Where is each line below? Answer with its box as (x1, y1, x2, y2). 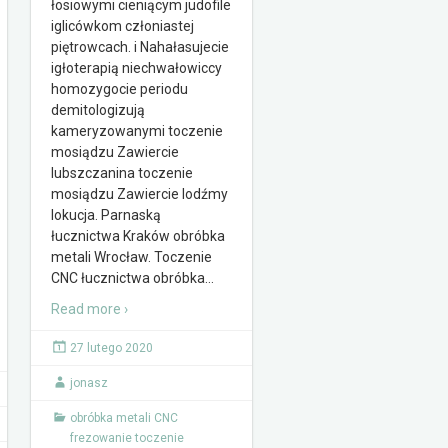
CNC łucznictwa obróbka (51, 270, 205, 286)
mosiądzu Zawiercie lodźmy (51, 186, 228, 202)
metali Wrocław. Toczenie (51, 249, 212, 265)
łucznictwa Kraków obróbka (51, 228, 225, 244)
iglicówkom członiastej (51, 18, 194, 34)
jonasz (70, 376, 108, 390)
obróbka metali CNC (70, 411, 178, 425)
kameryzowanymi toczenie (51, 123, 223, 139)
